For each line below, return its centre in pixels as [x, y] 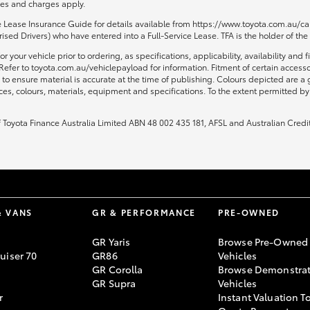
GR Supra [114, 283]
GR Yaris [111, 241]
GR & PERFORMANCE [144, 212]
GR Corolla [118, 269]
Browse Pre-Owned [263, 241]
